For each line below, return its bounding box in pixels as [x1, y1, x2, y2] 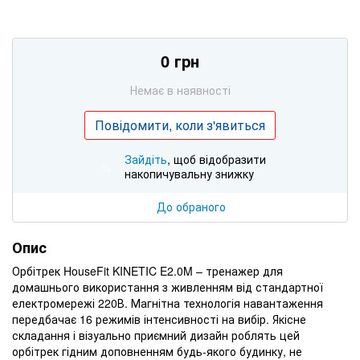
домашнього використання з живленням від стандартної [12, 278, 323, 295]
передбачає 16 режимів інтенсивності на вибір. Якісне [12, 310, 306, 327]
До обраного [157, 198, 226, 215]
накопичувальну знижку [125, 165, 254, 182]
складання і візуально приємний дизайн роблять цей [12, 326, 300, 343]
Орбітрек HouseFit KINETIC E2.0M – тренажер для [12, 262, 283, 279]
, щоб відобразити [167, 150, 266, 167]
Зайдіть [125, 150, 167, 167]
